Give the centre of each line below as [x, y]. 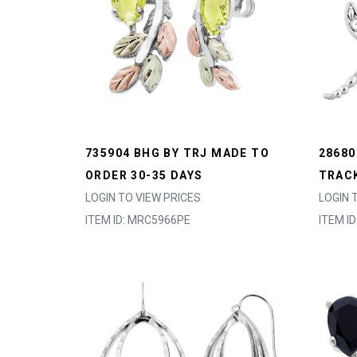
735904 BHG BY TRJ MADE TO [177, 153]
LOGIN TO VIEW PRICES [143, 198]
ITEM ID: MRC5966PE [138, 220]
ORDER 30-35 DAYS [144, 175]
